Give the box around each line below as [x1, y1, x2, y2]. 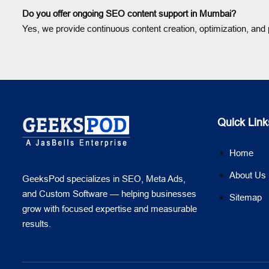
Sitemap [229, 192, 262, 202]
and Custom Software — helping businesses [22, 188, 196, 199]
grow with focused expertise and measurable [22, 203, 197, 214]
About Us [229, 170, 266, 180]
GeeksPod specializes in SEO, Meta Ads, [22, 173, 186, 184]
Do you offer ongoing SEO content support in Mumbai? [22, 8, 236, 19]
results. [22, 218, 51, 229]
